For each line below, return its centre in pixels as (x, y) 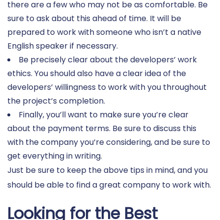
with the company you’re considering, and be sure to (109, 142)
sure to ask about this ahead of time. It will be (94, 18)
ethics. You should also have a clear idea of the (97, 73)
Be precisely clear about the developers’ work (108, 59)
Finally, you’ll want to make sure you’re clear (104, 114)
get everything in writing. (55, 156)
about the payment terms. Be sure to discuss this (102, 128)
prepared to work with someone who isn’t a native (104, 32)
